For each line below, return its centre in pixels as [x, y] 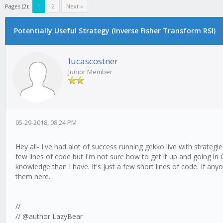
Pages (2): [17, 6]
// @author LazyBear [49, 216]
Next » [75, 6]
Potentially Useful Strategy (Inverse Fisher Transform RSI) [114, 31]
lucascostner [93, 61]
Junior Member [90, 72]
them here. [34, 176]
